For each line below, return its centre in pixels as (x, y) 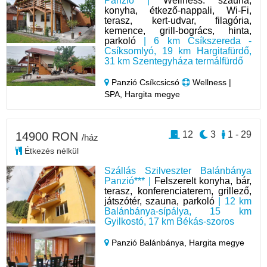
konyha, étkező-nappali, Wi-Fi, (178, 10)
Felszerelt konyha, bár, (203, 181)
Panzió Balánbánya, (149, 242)
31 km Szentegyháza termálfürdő (174, 61)
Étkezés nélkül (50, 150)
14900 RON (49, 136)
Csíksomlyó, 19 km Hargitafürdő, (178, 51)
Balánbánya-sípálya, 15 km (178, 211)
